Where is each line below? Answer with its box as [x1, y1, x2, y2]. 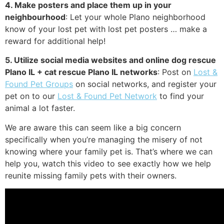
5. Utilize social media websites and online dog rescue [5, 55, 216, 65]
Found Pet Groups [5, 79, 73, 89]
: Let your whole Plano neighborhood [65, 11, 205, 22]
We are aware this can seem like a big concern [5, 122, 181, 132]
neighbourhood [5, 11, 65, 22]
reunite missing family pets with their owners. [5, 170, 176, 180]
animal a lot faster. [5, 103, 75, 113]
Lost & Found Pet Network [57, 91, 157, 101]
